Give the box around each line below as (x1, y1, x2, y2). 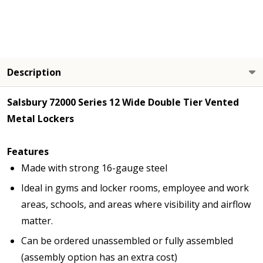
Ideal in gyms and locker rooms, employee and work (21, 181, 249, 194)
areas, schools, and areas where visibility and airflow (21, 197, 251, 211)
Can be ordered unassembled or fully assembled (21, 234, 233, 247)
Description (7, 65, 61, 79)
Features (7, 144, 49, 158)
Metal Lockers (7, 112, 74, 125)
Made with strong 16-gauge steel (21, 161, 167, 174)
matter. (21, 214, 53, 227)
